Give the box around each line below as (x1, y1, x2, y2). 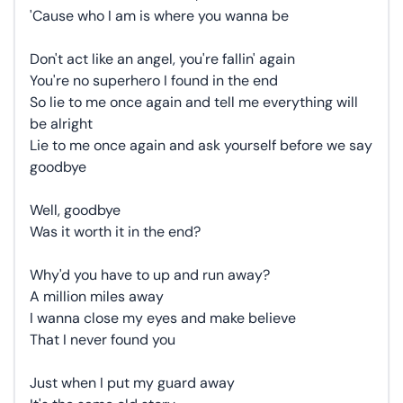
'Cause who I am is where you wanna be (30, 6, 289, 25)
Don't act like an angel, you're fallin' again (30, 49, 295, 68)
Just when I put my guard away (30, 373, 235, 392)
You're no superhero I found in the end (30, 71, 278, 90)
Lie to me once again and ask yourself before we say (30, 136, 372, 155)
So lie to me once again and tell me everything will (30, 93, 358, 112)
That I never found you (30, 330, 175, 349)
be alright (30, 114, 93, 133)
